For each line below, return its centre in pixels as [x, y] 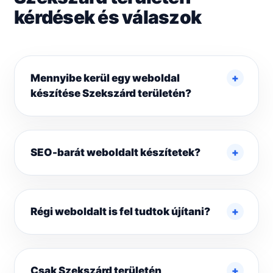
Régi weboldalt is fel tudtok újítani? [120, 212]
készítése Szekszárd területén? [111, 94]
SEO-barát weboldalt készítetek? [115, 153]
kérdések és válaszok [108, 17]
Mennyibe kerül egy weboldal [105, 78]
